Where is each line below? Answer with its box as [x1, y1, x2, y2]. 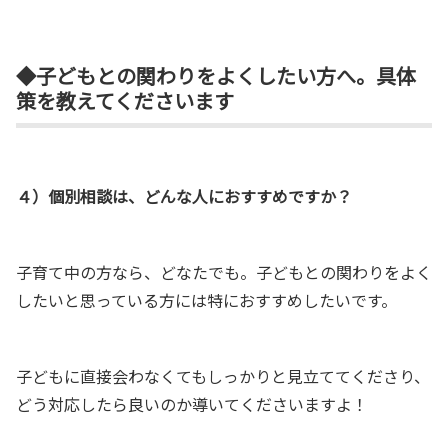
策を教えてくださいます [16, 86, 234, 116]
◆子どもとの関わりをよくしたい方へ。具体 [16, 61, 416, 91]
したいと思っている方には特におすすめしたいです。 [16, 288, 397, 313]
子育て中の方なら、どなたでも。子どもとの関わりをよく [16, 260, 432, 285]
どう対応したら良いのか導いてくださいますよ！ [16, 392, 368, 417]
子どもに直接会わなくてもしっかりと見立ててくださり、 [16, 364, 430, 389]
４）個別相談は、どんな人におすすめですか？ [16, 184, 352, 209]
